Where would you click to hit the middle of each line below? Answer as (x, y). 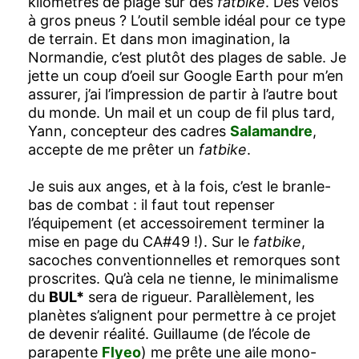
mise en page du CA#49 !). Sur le (141, 241)
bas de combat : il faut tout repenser (151, 204)
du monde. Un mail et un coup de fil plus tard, (182, 112)
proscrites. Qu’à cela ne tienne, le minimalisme (183, 278)
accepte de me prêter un (113, 149)
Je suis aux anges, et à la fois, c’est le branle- (179, 186)
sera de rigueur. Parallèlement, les (199, 296)
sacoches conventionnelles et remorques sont (184, 260)
